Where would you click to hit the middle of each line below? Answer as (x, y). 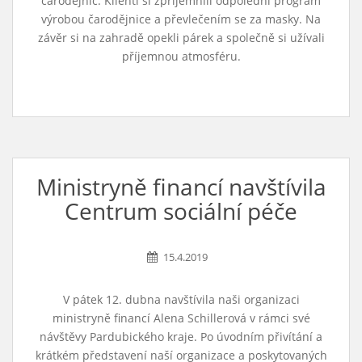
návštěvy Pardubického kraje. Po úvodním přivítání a (181, 337)
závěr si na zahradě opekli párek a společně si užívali (181, 38)
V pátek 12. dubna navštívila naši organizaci (181, 299)
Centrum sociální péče (181, 211)
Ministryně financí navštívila (181, 187)
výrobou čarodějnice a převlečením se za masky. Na (181, 19)
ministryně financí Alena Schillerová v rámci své (181, 318)
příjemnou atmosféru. (181, 56)
